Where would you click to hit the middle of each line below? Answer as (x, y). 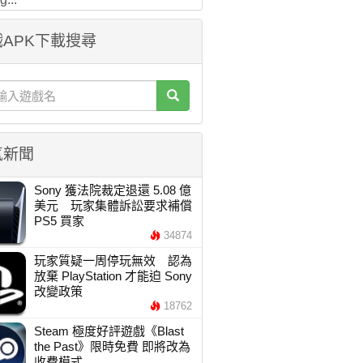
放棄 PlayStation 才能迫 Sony (113, 276)
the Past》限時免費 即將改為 (112, 346)
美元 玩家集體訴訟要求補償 (113, 205)
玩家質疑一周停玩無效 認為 (113, 261)
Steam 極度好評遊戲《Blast (109, 331)
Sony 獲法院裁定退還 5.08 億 (112, 190)
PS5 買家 (59, 221)
